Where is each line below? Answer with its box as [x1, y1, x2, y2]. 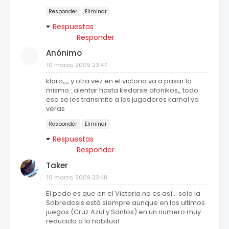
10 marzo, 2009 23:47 [47, 61, 107, 70]
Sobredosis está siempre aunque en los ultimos [46, 198, 205, 208]
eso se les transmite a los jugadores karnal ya [46, 95, 199, 105]
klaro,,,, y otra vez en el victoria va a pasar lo [46, 76, 192, 86]
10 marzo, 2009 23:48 [47, 173, 107, 182]
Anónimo [46, 48, 82, 59]
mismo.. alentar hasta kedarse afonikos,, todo [46, 85, 198, 96]
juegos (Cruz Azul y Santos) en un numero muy [46, 207, 201, 217]
